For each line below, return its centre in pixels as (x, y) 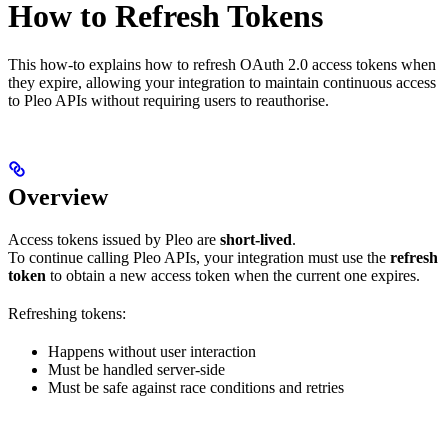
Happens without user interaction (152, 351)
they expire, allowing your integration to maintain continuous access (222, 82)
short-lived (256, 239)
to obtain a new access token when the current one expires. (233, 275)
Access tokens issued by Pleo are (114, 239)
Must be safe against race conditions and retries (196, 387)
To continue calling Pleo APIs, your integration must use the (199, 257)
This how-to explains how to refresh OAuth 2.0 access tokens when (222, 64)
